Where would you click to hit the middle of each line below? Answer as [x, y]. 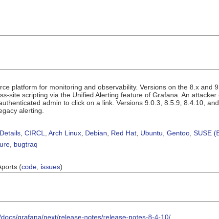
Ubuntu [152, 133]
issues [50, 166]
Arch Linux [65, 133]
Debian [96, 133]
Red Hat [124, 133]
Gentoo [178, 133]
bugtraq [26, 144]
